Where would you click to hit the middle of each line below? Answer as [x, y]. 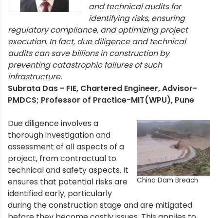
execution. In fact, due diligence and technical [97, 42]
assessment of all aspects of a [66, 147]
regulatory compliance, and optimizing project [98, 30]
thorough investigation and [59, 135]
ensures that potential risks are [68, 182]
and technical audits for [135, 7]
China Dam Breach [167, 180]
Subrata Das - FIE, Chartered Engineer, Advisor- [102, 88]
